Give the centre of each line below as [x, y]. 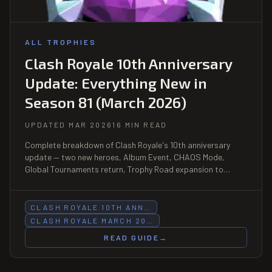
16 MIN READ [140, 124]
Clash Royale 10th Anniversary [128, 63]
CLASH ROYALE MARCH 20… [92, 220]
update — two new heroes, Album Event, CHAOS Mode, [125, 157]
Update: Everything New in [116, 83]
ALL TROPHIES [61, 42]
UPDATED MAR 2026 [69, 124]
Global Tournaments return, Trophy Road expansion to [124, 169]
